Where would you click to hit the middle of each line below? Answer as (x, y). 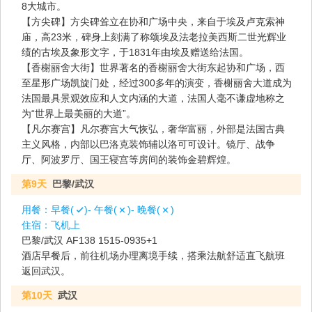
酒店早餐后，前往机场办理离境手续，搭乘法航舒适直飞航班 (153, 255)
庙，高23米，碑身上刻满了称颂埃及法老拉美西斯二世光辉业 (154, 37)
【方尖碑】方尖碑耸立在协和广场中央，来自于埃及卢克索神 (153, 21)
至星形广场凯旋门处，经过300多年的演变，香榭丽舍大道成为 (157, 83)
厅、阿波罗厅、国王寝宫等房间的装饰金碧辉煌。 (129, 159)
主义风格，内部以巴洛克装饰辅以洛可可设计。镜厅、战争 (148, 144)
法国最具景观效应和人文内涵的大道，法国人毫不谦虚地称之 (153, 98)
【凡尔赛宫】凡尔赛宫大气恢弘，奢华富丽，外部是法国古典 (153, 128)
